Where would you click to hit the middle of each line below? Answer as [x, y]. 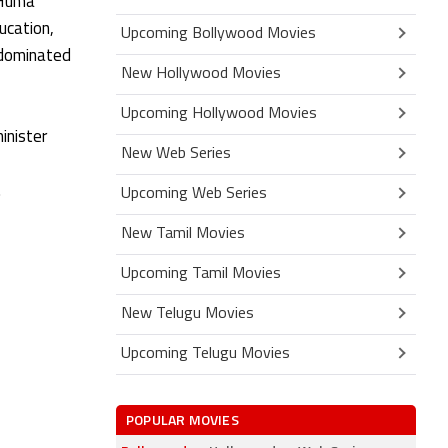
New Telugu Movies [187, 313]
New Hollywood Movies [201, 73]
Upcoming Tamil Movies [201, 273]
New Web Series [176, 153]
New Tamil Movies [183, 233]
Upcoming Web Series [194, 193]
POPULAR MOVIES [182, 419]
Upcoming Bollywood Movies [218, 33]
